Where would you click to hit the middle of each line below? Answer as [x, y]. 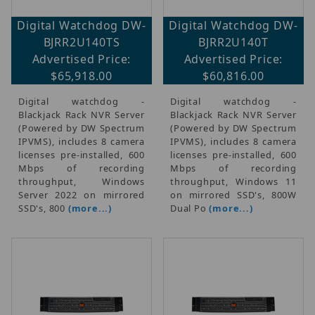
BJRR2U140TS [82, 42]
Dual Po [190, 208]
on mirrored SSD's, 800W [233, 194]
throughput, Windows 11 [233, 181]
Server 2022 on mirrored [82, 194]
